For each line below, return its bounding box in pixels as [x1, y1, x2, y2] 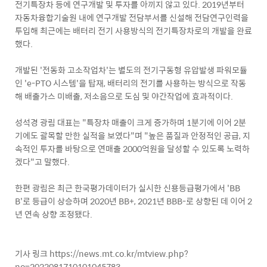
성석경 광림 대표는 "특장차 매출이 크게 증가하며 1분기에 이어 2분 [15, 116, 246, 129]
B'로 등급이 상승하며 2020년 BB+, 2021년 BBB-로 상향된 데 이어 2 [15, 194, 252, 207]
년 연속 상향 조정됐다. [15, 207, 92, 221]
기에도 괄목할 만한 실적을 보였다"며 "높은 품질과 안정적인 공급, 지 [15, 129, 250, 142]
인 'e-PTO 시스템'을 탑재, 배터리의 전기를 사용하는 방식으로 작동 [15, 76, 246, 89]
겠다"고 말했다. [15, 155, 70, 168]
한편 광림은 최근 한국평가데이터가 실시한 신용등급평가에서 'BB [15, 181, 240, 194]
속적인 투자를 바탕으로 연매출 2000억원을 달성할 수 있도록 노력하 [15, 142, 250, 155]
